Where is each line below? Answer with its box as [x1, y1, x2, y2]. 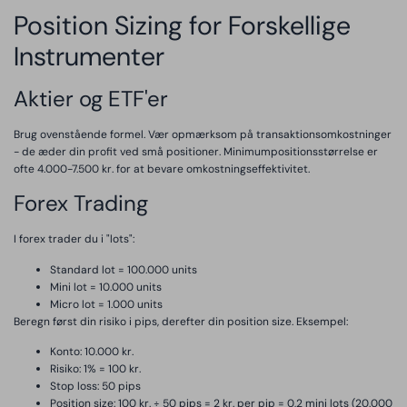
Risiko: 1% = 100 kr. [50, 362, 141, 377]
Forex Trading [14, 189, 148, 218]
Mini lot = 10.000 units [50, 279, 162, 294]
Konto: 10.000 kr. [50, 344, 134, 360]
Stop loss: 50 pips [50, 379, 141, 394]
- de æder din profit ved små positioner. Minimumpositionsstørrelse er [14, 144, 378, 159]
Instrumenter [14, 38, 164, 74]
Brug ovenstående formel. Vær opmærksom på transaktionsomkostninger [14, 126, 392, 142]
